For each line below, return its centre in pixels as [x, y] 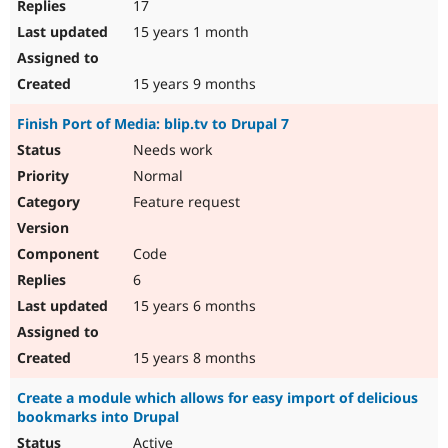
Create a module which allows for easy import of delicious [217, 398]
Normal [156, 176]
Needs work [170, 150]
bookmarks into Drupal [98, 417]
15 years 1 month [189, 32]
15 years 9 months [192, 84]
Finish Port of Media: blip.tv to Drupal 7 [153, 124]
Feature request [184, 202]
